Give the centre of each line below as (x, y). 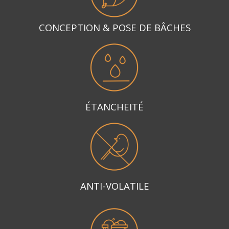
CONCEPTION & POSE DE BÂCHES (114, 27)
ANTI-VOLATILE (114, 186)
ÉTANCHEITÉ (114, 106)
